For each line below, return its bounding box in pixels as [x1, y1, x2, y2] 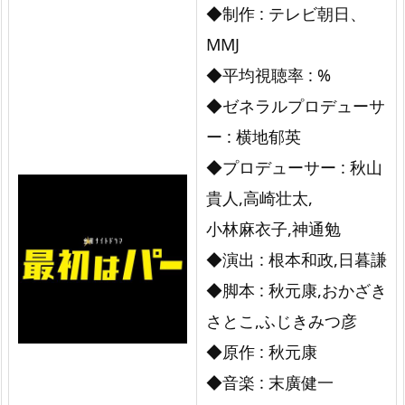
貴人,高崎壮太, [206, 186, 313, 209]
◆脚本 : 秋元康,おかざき [206, 278, 387, 301]
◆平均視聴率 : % [206, 63, 331, 86]
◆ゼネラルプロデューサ [206, 94, 385, 117]
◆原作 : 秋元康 [206, 340, 317, 363]
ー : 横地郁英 [206, 125, 301, 147]
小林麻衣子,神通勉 [206, 217, 341, 240]
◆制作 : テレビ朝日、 [206, 2, 366, 24]
